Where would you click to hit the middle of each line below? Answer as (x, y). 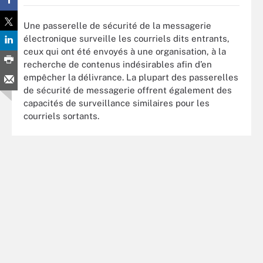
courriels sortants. (61, 116)
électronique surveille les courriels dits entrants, (127, 38)
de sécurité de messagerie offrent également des (128, 90)
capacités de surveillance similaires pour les (117, 103)
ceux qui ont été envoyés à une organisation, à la (125, 51)
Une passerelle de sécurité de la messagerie (117, 25)
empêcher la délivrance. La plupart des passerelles (131, 77)
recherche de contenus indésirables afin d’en (118, 64)
